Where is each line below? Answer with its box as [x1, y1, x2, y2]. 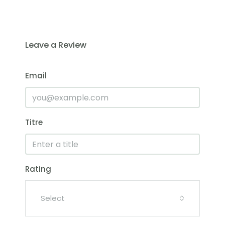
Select [41, 193, 65, 203]
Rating [25, 164, 51, 174]
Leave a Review [25, 39, 86, 51]
